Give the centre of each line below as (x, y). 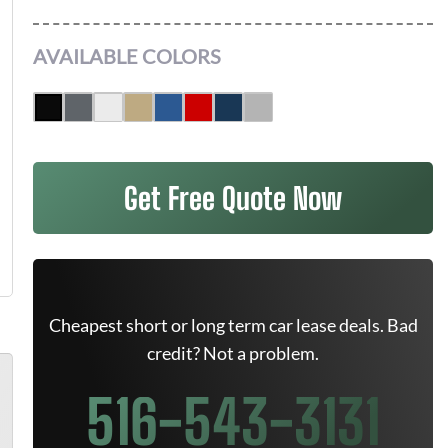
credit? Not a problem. (233, 353)
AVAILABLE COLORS (127, 56)
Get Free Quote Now (233, 198)
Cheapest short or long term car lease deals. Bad (233, 325)
